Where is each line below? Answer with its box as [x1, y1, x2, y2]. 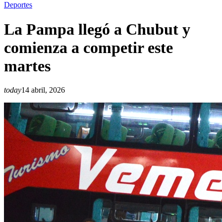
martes [4, 56, 51, 75]
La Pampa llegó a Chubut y [4, 20, 190, 38]
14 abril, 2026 [21, 86, 65, 95]
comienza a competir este [4, 38, 173, 56]
